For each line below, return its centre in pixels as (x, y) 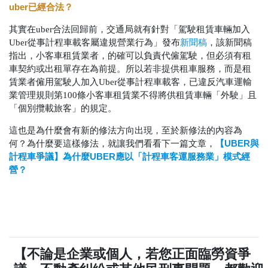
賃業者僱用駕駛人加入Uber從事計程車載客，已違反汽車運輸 (130, 82)
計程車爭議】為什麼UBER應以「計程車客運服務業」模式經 (130, 157)
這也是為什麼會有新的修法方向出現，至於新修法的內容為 (126, 131)
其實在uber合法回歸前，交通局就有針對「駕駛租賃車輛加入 (130, 30)
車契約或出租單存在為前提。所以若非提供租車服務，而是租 (130, 69)
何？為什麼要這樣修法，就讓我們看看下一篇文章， (112, 144)
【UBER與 (237, 144)
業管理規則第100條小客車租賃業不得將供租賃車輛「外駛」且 (133, 95)
